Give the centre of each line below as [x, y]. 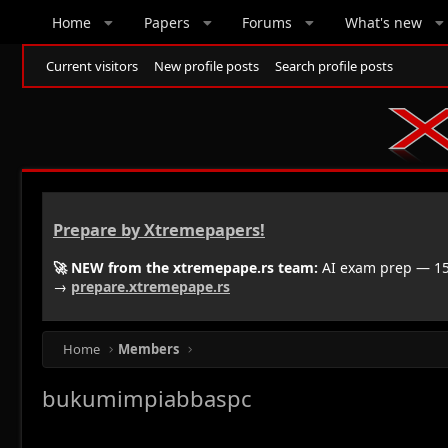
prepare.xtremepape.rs [150, 286]
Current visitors [92, 66]
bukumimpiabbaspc [147, 397]
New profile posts [206, 66]
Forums [267, 22]
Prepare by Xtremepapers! [159, 230]
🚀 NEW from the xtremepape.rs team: [185, 267]
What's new [383, 22]
